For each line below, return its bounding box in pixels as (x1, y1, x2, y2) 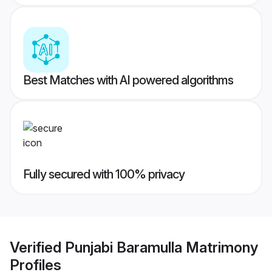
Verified (10, 238, 65, 256)
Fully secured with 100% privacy (23, 167, 185, 182)
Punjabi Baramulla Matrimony (65, 238, 258, 256)
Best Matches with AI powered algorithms (23, 73, 233, 88)
